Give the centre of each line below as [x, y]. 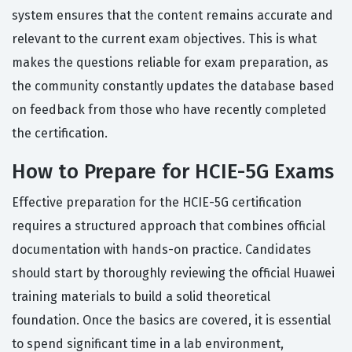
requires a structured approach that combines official [169, 226]
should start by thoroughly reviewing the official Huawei [173, 273]
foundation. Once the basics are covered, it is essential [171, 321]
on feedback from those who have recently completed [169, 110]
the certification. [60, 134]
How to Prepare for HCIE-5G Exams [173, 172]
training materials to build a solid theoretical [141, 297]
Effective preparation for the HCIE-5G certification [157, 203]
